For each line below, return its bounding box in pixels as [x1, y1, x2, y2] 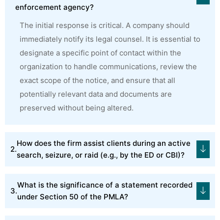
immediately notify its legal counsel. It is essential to [20, 34, 200, 44]
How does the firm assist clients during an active [17, 138, 191, 148]
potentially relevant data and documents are [20, 89, 172, 99]
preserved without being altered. [20, 103, 134, 112]
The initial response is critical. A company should [20, 20, 190, 30]
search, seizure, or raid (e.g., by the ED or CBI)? [17, 150, 185, 160]
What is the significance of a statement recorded [17, 180, 192, 190]
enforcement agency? [15, 2, 94, 12]
